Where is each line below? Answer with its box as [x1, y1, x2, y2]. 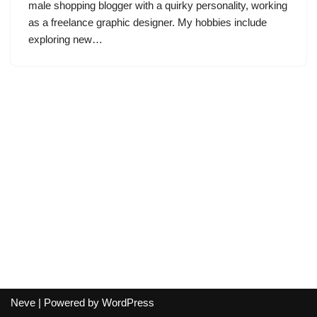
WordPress [102, 296, 154, 309]
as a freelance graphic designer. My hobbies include [28, 16, 267, 28]
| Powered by [35, 296, 102, 309]
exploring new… [28, 33, 105, 45]
